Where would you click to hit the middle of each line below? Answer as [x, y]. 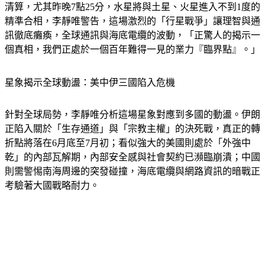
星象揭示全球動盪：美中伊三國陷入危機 [90, 69]
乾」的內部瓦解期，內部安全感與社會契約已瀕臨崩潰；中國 [132, 143]
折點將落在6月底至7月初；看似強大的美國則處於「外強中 [128, 128]
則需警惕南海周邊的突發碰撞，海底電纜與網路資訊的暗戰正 [132, 157]
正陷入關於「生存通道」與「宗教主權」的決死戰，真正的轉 [132, 114]
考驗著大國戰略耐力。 [52, 171]
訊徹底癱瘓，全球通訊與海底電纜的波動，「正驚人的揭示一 [132, 21]
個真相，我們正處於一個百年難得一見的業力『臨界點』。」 [132, 35]
